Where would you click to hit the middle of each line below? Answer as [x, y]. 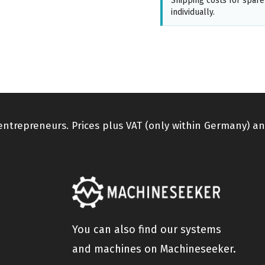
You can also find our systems [146, 229]
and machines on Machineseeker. [154, 249]
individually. [193, 12]
